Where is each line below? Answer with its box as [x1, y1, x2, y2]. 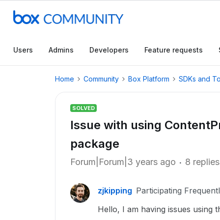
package [70, 137, 119, 151]
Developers [89, 46, 129, 54]
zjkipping [98, 186, 132, 195]
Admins [49, 46, 74, 54]
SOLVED [72, 105, 95, 111]
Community [83, 75, 119, 83]
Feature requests [144, 46, 203, 54]
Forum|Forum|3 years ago [70, 157, 176, 167]
